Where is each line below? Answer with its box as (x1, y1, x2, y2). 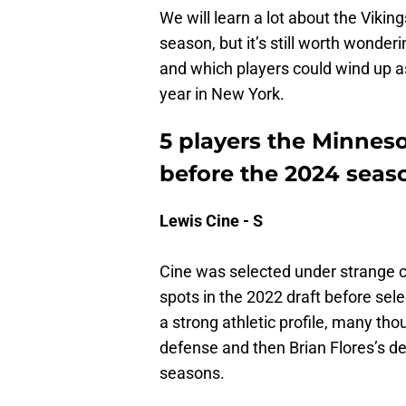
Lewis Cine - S (159, 211, 263, 231)
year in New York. (159, 84, 285, 104)
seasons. (159, 363, 225, 383)
